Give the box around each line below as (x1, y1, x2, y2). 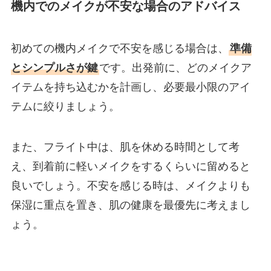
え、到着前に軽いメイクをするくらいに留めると (10, 160, 250, 173)
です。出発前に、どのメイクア (99, 61, 252, 74)
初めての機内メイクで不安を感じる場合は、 (10, 42, 229, 54)
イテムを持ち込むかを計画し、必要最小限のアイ (10, 80, 250, 93)
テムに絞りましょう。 (10, 100, 120, 113)
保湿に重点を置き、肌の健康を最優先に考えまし (10, 199, 250, 212)
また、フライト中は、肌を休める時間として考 (10, 141, 240, 154)
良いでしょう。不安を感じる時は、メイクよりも (10, 180, 250, 192)
